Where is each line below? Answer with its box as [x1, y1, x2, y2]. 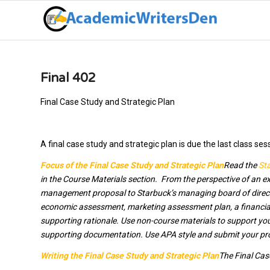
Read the [224, 160, 259, 170]
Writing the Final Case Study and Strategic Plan [40, 250, 219, 260]
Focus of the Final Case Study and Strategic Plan [40, 160, 224, 170]
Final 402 [40, 71, 96, 86]
